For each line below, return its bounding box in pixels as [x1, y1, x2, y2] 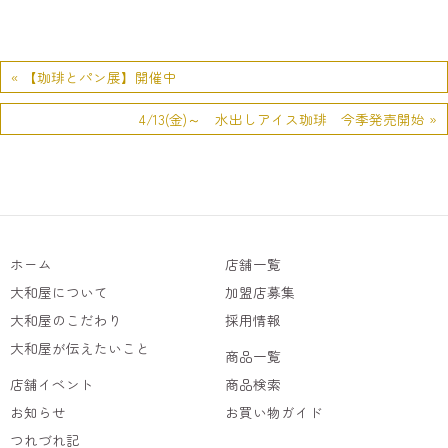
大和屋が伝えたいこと [10, 337, 150, 358]
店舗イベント [10, 373, 94, 394]
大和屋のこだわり [10, 309, 122, 330]
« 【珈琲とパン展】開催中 [11, 66, 177, 87]
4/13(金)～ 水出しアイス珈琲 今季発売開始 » [139, 108, 437, 129]
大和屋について [10, 281, 108, 302]
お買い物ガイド [225, 401, 324, 422]
